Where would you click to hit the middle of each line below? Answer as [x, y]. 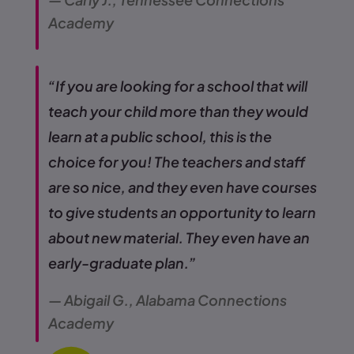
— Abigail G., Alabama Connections [168, 300]
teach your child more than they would [178, 111]
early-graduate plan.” [122, 263]
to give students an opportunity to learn [182, 213]
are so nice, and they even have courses [183, 187]
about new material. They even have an [179, 238]
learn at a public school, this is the [160, 137]
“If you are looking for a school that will [178, 86]
